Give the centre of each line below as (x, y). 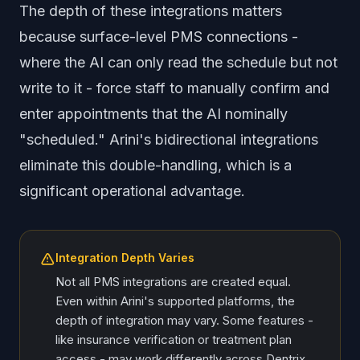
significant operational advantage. (132, 191)
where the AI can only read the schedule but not (178, 62)
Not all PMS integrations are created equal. (173, 282)
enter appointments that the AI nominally (153, 114)
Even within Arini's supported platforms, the (175, 301)
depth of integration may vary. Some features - (184, 320)
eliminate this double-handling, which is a (155, 165)
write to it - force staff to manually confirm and (174, 88)
